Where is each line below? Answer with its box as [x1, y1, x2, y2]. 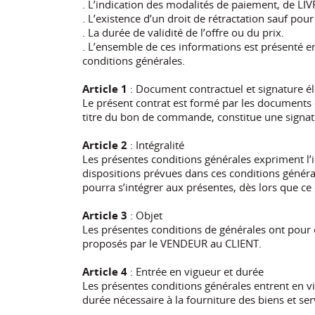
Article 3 [82, 207, 127, 222]
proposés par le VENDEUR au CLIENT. [82, 236, 262, 250]
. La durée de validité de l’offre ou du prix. [82, 25, 284, 39]
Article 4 [82, 264, 127, 278]
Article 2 [82, 137, 127, 152]
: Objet [127, 207, 162, 222]
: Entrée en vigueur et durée [127, 264, 264, 278]
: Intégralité [127, 137, 184, 152]
